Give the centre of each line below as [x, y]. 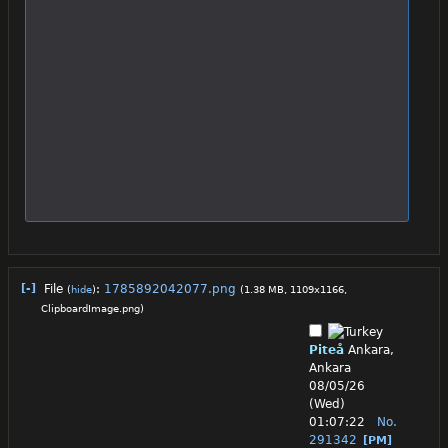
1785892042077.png [170, 289]
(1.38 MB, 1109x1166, [293, 290]
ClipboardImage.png [90, 309]
